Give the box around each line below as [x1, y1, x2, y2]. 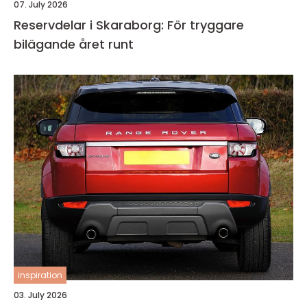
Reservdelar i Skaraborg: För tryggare [14, 16, 244, 34]
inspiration [18, 269, 62, 282]
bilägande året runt [14, 36, 134, 53]
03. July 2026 [14, 289, 67, 302]
